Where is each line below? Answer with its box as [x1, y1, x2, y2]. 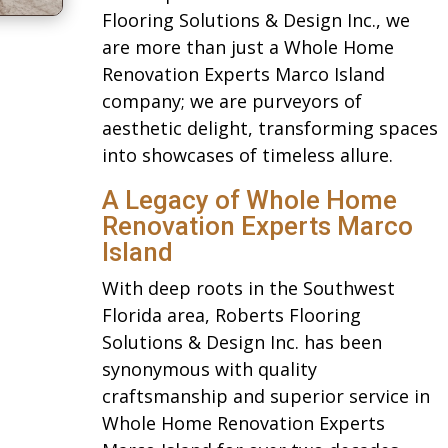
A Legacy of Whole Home [101, 185, 397, 216]
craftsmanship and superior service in [101, 384, 430, 409]
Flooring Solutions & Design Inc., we [101, 8, 410, 33]
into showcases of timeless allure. [101, 143, 393, 168]
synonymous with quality [101, 357, 317, 382]
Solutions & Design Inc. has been [101, 330, 382, 355]
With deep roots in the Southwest [101, 276, 395, 301]
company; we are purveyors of [101, 89, 362, 114]
